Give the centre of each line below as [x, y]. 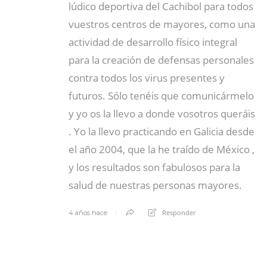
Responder [179, 213]
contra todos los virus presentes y [147, 78]
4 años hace [88, 213]
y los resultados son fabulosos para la [154, 167]
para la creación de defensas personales [161, 60]
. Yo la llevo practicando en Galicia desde [162, 132]
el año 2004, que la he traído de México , [162, 150]
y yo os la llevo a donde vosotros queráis [162, 114]
